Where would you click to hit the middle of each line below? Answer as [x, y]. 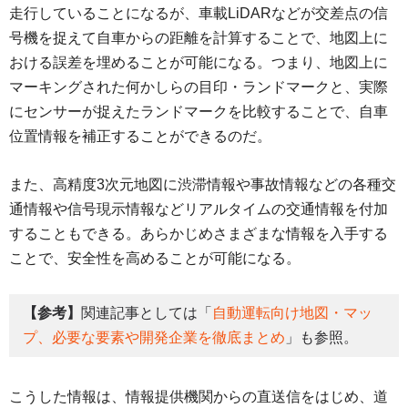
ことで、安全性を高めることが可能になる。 [155, 258]
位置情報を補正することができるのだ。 [140, 136]
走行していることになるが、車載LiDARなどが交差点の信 [199, 13]
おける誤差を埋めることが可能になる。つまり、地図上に [199, 62]
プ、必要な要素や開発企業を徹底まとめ [154, 338]
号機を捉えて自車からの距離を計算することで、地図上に [199, 37]
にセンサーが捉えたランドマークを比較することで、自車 [199, 111]
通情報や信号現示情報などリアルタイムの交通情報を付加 [199, 209]
